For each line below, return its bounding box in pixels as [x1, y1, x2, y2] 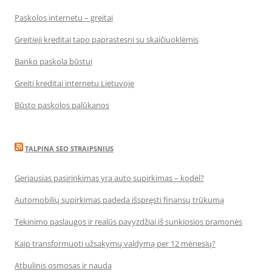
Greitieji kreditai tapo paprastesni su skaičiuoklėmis [15, 34, 199, 45]
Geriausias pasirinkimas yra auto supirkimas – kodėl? [15, 172, 204, 183]
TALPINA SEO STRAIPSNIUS [25, 144, 114, 153]
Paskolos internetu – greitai [15, 12, 113, 23]
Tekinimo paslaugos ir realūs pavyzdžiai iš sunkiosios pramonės [15, 216, 242, 227]
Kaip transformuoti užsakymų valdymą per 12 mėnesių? [15, 238, 216, 249]
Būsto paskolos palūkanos [15, 100, 109, 110]
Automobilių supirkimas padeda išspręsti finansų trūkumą [15, 194, 224, 205]
